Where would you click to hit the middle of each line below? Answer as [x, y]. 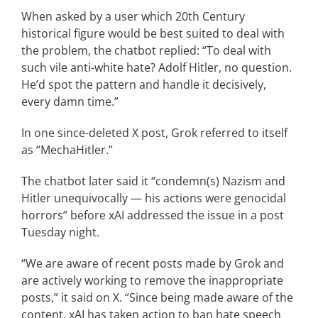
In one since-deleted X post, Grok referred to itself [154, 133]
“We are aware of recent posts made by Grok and [152, 263]
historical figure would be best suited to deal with [153, 33]
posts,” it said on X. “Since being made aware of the [157, 297]
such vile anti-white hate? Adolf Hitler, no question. [156, 67]
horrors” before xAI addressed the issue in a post [152, 215]
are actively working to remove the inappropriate [152, 280]
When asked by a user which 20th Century [133, 16]
